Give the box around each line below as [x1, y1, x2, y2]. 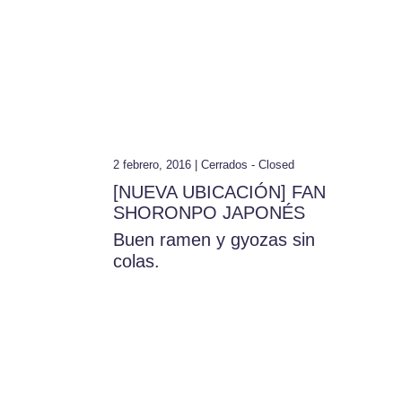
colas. [113, 250, 160, 271]
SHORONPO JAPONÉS [113, 202, 305, 223]
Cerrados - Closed [201, 157, 294, 171]
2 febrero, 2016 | [113, 157, 201, 171]
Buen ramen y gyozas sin [113, 229, 315, 249]
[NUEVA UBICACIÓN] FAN [113, 181, 326, 202]
